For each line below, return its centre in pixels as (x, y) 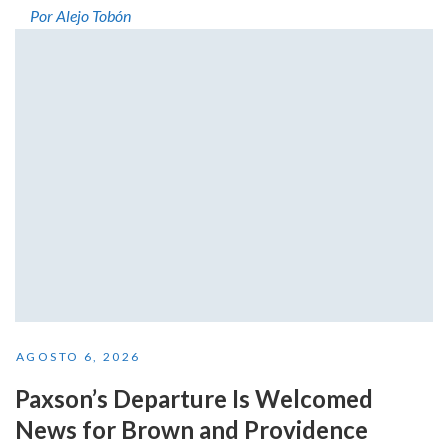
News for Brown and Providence (191, 429)
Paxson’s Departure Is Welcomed (194, 398)
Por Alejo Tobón (80, 16)
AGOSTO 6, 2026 (78, 356)
